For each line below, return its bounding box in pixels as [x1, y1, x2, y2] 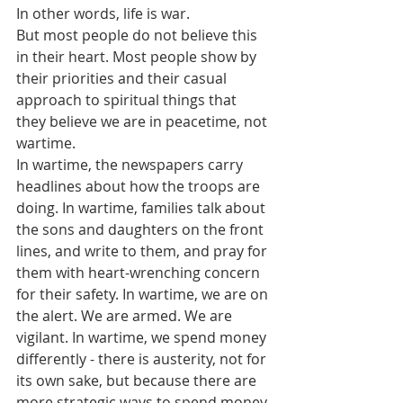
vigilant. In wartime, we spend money [16, 327, 270, 347]
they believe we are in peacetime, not [16, 112, 271, 131]
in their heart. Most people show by [16, 47, 260, 67]
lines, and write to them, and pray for [16, 241, 271, 261]
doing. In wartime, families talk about [16, 198, 269, 218]
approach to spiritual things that [16, 90, 240, 110]
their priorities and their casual [16, 68, 230, 88]
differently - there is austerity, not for [16, 349, 270, 369]
